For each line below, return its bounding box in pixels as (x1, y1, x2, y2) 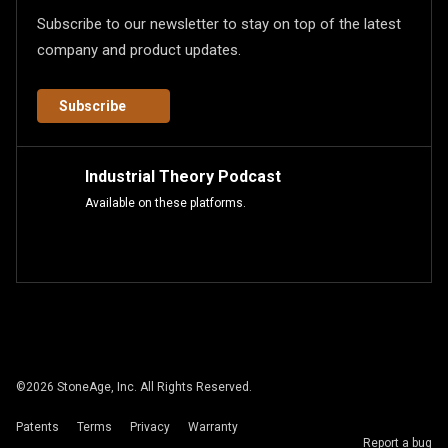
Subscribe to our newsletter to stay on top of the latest (37, 15, 401, 33)
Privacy (130, 420, 170, 434)
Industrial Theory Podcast (84, 167, 281, 186)
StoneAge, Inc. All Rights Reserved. (54, 380, 252, 394)
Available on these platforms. (84, 196, 246, 210)
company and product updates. (37, 41, 241, 59)
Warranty (188, 420, 238, 434)
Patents (16, 420, 59, 434)
